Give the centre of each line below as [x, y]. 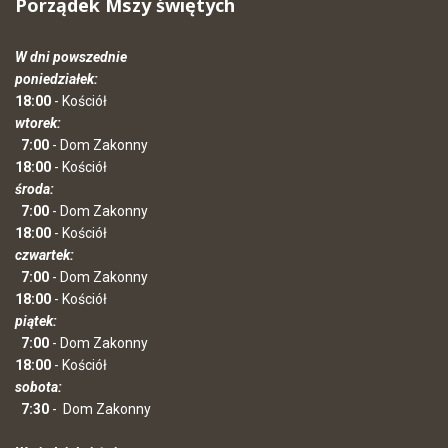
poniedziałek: [56, 79]
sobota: [41, 387]
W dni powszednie [71, 57]
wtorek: [39, 123]
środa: [34, 189]
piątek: [36, 321]
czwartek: [44, 255]
